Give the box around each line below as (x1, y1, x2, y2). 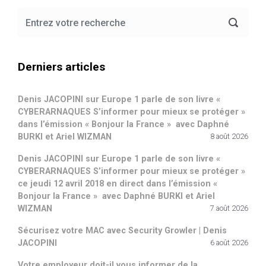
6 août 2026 (210, 237, 248, 247)
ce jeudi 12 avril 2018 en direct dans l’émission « (18, 178, 217, 189)
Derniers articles (18, 59, 105, 74)
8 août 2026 (210, 131, 248, 141)
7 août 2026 (210, 203, 248, 213)
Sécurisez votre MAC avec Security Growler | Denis (18, 225, 227, 236)
